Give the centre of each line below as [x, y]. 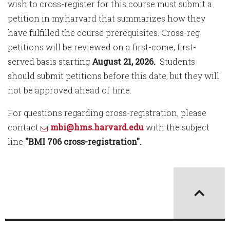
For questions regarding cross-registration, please [107, 113]
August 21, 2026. [124, 61]
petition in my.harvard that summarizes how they [107, 18]
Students [175, 61]
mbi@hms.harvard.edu [97, 127]
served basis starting [50, 61]
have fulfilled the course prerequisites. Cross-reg [104, 33]
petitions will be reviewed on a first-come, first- [102, 47]
